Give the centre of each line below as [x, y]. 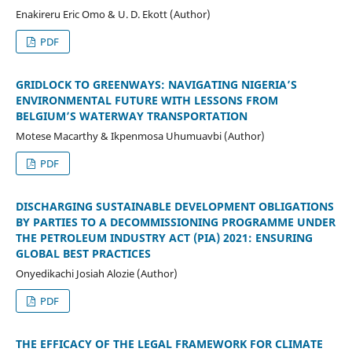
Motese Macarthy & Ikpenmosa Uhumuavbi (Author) [140, 136]
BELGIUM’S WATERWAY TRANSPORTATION [131, 115]
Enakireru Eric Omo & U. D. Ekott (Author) [113, 14]
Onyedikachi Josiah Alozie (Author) [96, 273]
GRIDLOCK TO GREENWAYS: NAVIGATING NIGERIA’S [156, 84]
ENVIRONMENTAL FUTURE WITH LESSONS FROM [147, 100]
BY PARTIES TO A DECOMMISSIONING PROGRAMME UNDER [175, 222]
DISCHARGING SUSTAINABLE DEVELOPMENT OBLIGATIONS [174, 206]
